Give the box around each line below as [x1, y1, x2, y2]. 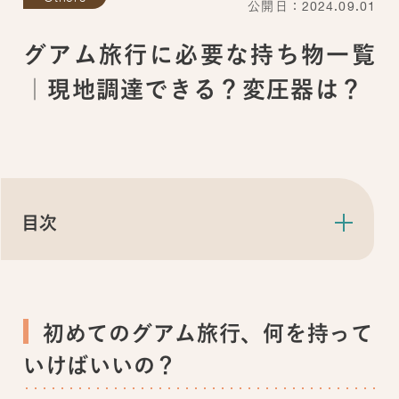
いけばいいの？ [22, 354, 178, 376]
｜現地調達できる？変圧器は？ [22, 77, 364, 101]
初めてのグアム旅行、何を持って [42, 322, 373, 344]
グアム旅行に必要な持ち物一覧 [22, 42, 377, 66]
